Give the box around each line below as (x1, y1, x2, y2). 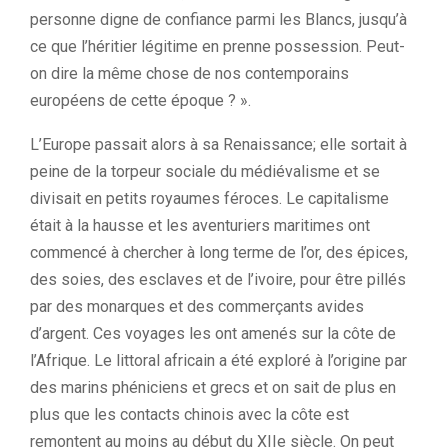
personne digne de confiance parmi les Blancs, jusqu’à (30, 10, 407, 29)
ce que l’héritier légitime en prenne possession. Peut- (30, 37, 405, 56)
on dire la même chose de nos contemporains (30, 64, 349, 83)
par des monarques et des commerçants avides (30, 297, 364, 316)
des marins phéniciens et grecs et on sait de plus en (30, 378, 396, 397)
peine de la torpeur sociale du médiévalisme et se (30, 162, 380, 181)
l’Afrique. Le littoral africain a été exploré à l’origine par (30, 351, 407, 370)
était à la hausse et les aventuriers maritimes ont (30, 216, 370, 235)
